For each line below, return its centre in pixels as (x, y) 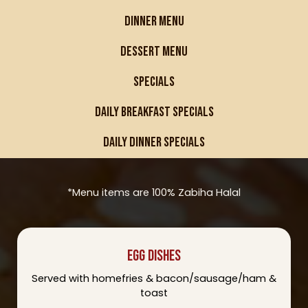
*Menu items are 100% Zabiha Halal (154, 192)
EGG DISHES (154, 256)
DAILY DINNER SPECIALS (154, 142)
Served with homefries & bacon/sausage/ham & (154, 278)
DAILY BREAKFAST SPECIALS (154, 112)
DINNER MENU (154, 21)
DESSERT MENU (154, 52)
